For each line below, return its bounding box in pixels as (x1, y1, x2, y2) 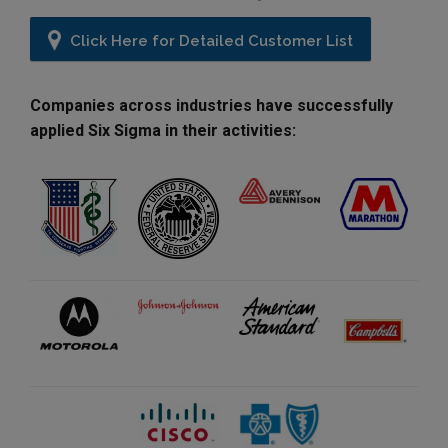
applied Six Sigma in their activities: (30, 120, 296, 140)
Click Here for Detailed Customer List (65, 31, 353, 50)
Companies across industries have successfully (30, 95, 393, 115)
